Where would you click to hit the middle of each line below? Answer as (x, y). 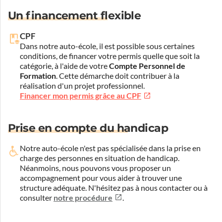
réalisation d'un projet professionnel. (82, 85)
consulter (37, 197)
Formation (38, 76)
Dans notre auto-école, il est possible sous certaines (107, 46)
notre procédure (83, 197)
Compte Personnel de (147, 66)
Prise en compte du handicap (88, 128)
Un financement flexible (75, 15)
